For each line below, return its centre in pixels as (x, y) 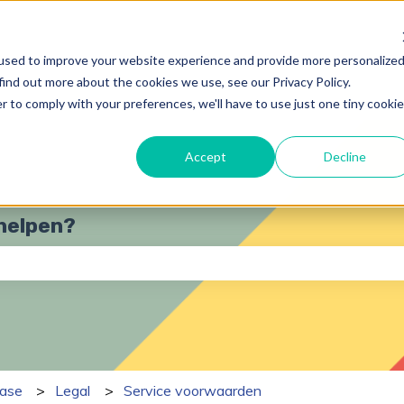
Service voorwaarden (192, 390)
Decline (344, 156)
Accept (206, 156)
